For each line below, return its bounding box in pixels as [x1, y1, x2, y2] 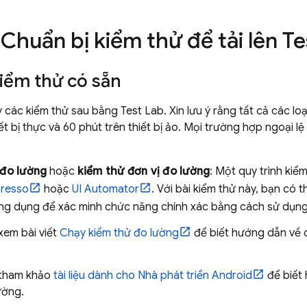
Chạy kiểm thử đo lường [60, 226, 179, 240]
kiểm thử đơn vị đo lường [77, 164, 210, 178]
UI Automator [72, 182, 139, 196]
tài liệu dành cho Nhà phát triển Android [53, 269, 252, 282]
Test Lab [121, 104, 164, 118]
